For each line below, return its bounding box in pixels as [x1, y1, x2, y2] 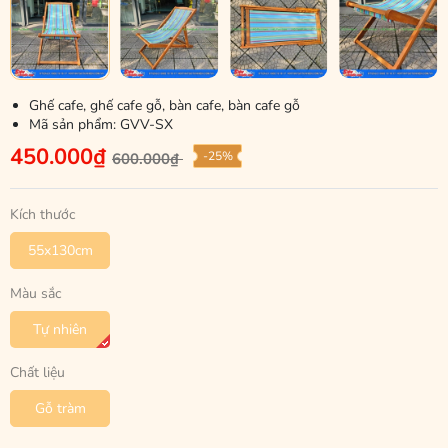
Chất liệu [10, 362, 65, 382]
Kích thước [10, 204, 75, 224]
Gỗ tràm [34, 398, 86, 418]
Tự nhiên [33, 319, 87, 339]
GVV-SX [120, 114, 173, 134]
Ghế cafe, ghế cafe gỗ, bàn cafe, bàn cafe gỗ [29, 95, 300, 115]
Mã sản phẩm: [29, 114, 120, 134]
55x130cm [27, 240, 93, 260]
